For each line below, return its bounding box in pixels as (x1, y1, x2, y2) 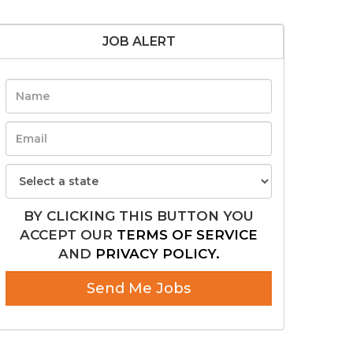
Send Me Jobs (87, 280, 191, 297)
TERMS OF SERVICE (117, 227, 258, 243)
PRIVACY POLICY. (95, 246, 220, 262)
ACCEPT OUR (20, 227, 117, 243)
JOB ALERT (102, 34, 176, 49)
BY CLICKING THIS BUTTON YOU (24, 208, 254, 224)
